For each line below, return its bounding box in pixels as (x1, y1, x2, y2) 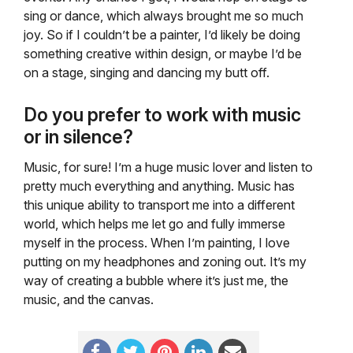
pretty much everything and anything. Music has (24, 178, 295, 194)
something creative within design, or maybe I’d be (24, 46, 302, 61)
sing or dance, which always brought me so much (24, 8, 303, 24)
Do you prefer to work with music (24, 104, 301, 126)
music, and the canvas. (24, 292, 154, 307)
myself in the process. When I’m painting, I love (24, 235, 290, 251)
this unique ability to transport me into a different (24, 197, 295, 213)
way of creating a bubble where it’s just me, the (24, 273, 288, 288)
